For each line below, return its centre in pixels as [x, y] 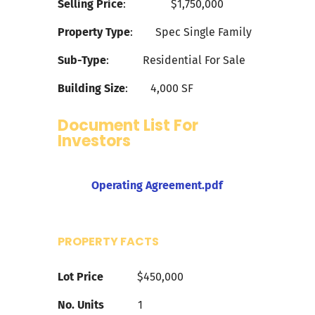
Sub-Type [82, 60]
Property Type [94, 32]
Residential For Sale [194, 60]
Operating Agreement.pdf [157, 186]
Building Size [92, 89]
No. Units [81, 305]
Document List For [128, 126]
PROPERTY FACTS [109, 242]
